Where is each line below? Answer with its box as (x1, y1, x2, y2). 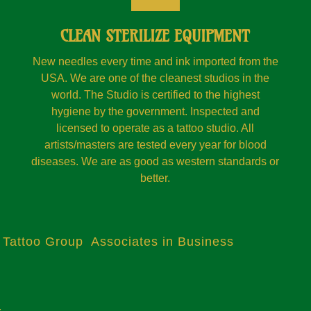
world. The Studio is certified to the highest (51, 89, 260, 101)
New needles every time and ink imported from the (32, 56, 278, 67)
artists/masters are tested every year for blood (44, 139, 267, 151)
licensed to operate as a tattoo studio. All (56, 122, 255, 134)
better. (140, 172, 171, 184)
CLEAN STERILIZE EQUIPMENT (60, 26, 251, 46)
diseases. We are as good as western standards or (31, 155, 280, 167)
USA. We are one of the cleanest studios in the (41, 72, 270, 84)
